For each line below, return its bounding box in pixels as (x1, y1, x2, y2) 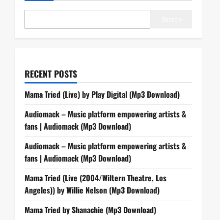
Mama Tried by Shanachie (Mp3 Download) (25, 204, 156, 216)
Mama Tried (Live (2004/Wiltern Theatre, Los (25, 172, 166, 184)
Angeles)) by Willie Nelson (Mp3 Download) (25, 184, 160, 196)
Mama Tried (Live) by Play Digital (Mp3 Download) (25, 88, 180, 100)
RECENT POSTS (25, 67, 77, 80)
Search (161, 15, 181, 24)
